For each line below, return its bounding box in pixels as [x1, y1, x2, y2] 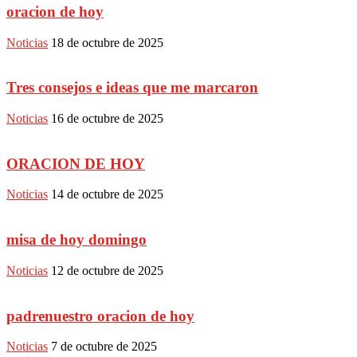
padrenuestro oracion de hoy [6, 307, 194, 324]
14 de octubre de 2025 [51, 187, 163, 202]
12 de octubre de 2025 [51, 263, 163, 277]
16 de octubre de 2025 [51, 111, 163, 125]
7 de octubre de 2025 [51, 339, 157, 354]
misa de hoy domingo [6, 231, 147, 249]
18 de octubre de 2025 [51, 35, 163, 49]
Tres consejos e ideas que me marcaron [6, 79, 258, 96]
